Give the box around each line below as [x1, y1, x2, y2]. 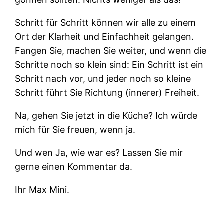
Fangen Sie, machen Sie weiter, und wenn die [15, 45, 207, 56]
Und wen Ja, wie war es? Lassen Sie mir [15, 147, 183, 158]
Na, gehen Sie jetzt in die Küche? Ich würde [15, 110, 198, 121]
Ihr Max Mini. [15, 184, 70, 195]
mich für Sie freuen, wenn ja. [15, 124, 136, 135]
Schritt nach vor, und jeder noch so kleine [15, 73, 191, 84]
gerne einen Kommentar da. [15, 161, 133, 172]
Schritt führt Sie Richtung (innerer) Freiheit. [15, 87, 200, 98]
